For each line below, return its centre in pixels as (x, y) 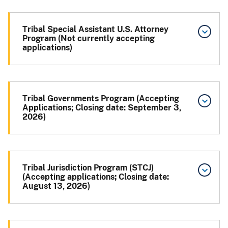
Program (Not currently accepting (89, 38)
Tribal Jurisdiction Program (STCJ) (88, 167)
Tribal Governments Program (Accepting (101, 98)
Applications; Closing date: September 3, (102, 107)
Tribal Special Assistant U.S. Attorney (95, 29)
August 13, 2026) (56, 186)
